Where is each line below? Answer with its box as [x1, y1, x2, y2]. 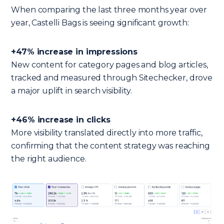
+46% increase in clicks [11, 115, 110, 124]
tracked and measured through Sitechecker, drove [11, 73, 212, 82]
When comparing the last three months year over [11, 5, 207, 14]
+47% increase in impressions [11, 47, 137, 56]
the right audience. [11, 154, 86, 163]
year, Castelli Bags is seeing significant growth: [11, 18, 189, 27]
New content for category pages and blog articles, [11, 60, 208, 69]
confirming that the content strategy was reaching [11, 141, 210, 150]
